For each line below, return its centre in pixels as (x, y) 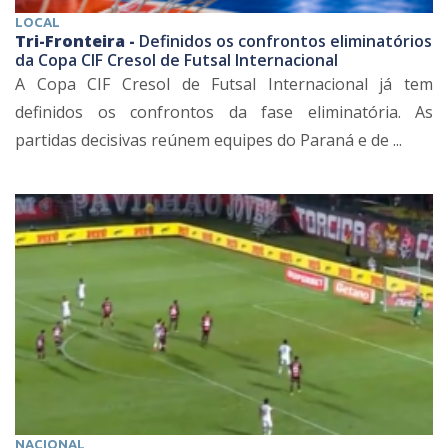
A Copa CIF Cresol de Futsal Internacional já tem (224, 83)
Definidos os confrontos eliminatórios (285, 40)
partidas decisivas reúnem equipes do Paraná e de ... (208, 139)
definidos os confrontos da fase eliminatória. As (224, 111)
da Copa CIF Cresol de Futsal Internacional (176, 59)
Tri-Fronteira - (77, 40)
